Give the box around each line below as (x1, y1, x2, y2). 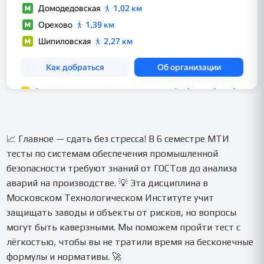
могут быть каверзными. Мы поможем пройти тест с (6, 221, 241, 233)
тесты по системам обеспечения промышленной (6, 147, 219, 159)
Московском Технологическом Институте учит (6, 192, 214, 203)
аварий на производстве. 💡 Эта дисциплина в (6, 177, 209, 189)
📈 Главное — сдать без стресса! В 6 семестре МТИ (6, 133, 230, 144)
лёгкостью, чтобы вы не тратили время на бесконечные (6, 236, 254, 247)
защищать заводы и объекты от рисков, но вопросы (6, 206, 237, 218)
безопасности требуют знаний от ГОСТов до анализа (6, 162, 237, 174)
